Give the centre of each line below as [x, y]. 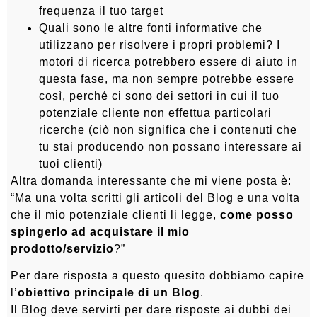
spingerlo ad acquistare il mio [100, 231]
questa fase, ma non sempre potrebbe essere [167, 79]
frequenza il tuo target [101, 11]
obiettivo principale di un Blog [109, 293]
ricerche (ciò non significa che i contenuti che [168, 129]
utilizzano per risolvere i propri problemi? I [160, 45]
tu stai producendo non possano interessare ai [171, 146]
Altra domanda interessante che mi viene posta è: [151, 180]
